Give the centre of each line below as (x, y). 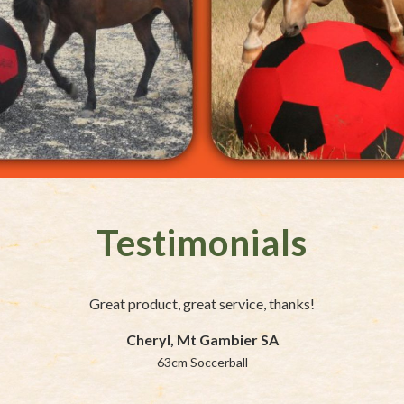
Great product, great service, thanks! (202, 303)
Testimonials (202, 242)
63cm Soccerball (202, 362)
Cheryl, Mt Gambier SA (202, 339)
